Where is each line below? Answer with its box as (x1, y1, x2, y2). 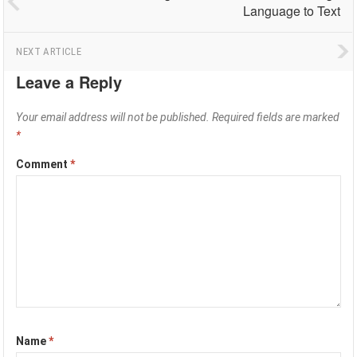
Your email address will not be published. (16, 111, 210, 124)
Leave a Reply (16, 70, 123, 93)
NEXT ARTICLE (16, 45, 82, 57)
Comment (16, 158, 71, 171)
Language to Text (243, 2, 341, 20)
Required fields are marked (212, 111, 340, 124)
